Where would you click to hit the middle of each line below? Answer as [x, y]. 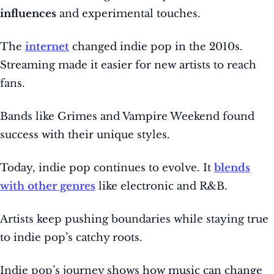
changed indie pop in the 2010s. [156, 47]
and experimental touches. [128, 14]
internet [47, 47]
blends [232, 168]
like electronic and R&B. [161, 187]
